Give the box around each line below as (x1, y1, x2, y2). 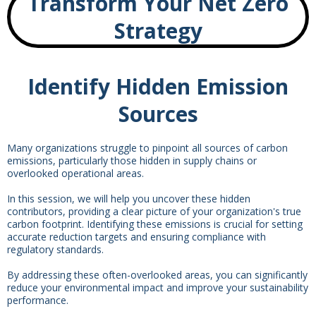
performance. (7, 293, 68, 307)
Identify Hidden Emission (28, 71, 288, 101)
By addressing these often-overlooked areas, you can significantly (7, 267, 308, 281)
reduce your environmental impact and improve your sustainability (7, 280, 308, 294)
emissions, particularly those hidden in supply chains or (7, 153, 257, 167)
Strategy (114, 16, 202, 45)
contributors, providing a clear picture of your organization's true (7, 204, 301, 218)
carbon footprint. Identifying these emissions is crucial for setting (7, 217, 303, 231)
